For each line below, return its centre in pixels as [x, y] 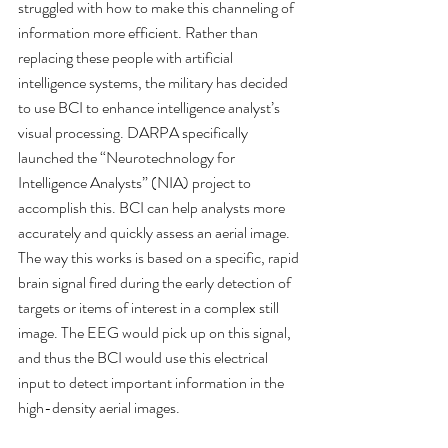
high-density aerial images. [99, 408]
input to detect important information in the [152, 383]
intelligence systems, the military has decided [154, 83]
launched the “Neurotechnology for [128, 158]
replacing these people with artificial [127, 58]
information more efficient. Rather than [139, 33]
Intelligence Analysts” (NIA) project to [136, 183]
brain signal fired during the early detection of [156, 283]
